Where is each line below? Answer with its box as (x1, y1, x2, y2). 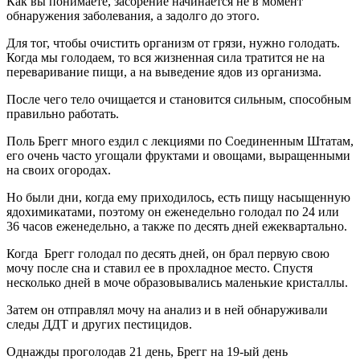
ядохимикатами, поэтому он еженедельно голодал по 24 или (6, 204, 339, 219)
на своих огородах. (6, 162, 111, 177)
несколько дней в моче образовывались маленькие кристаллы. (6, 275, 348, 289)
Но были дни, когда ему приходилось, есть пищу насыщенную (6, 190, 350, 204)
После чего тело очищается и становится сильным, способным (6, 92, 351, 106)
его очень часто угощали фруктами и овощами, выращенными (6, 148, 350, 162)
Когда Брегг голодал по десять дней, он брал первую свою (6, 246, 329, 260)
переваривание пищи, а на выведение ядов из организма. (6, 64, 321, 79)
